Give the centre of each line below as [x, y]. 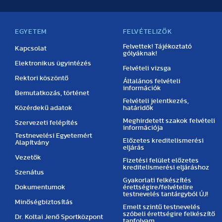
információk [142, 88]
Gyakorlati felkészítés [157, 180]
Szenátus [29, 172]
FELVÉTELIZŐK [148, 32]
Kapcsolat [31, 49]
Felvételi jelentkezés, [156, 101]
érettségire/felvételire [158, 187]
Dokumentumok [40, 187]
